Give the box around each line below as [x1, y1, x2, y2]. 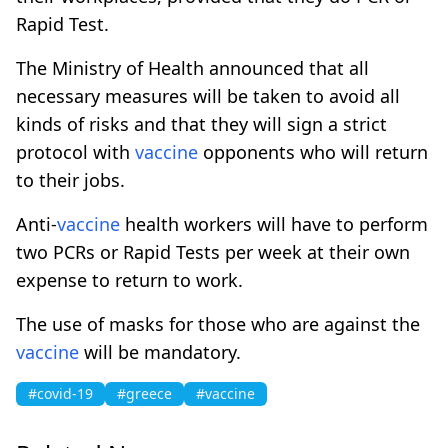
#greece [117, 383, 172, 403]
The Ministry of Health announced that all [16, 55, 369, 80]
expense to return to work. [16, 267, 243, 292]
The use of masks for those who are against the [16, 311, 420, 336]
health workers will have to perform [120, 211, 428, 236]
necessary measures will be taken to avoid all [16, 83, 400, 108]
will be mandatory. [79, 339, 241, 364]
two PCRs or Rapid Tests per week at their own [16, 239, 410, 264]
